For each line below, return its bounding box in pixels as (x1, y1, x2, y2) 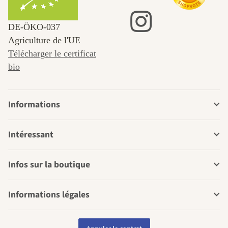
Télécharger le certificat (8, 48, 96, 59)
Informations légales (8, 188, 90, 201)
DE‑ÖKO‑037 (8, 21, 60, 32)
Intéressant (8, 128, 53, 141)
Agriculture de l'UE (8, 35, 80, 45)
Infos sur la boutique (8, 158, 90, 171)
